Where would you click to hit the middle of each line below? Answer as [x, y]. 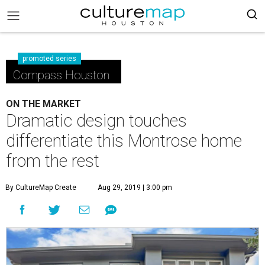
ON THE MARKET [43, 104]
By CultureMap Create [41, 188]
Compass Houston [61, 75]
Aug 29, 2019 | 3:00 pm [135, 188]
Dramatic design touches [96, 121]
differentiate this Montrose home [124, 141]
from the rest [53, 161]
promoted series [49, 59]
